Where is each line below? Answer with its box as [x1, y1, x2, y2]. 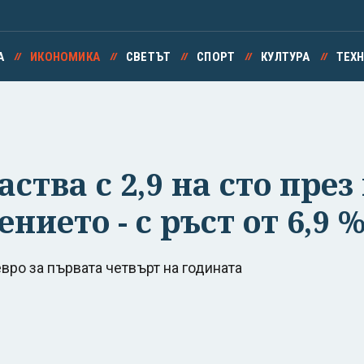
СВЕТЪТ [125, 50, 171, 64]
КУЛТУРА [261, 50, 310, 64]
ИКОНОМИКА [30, 50, 100, 64]
